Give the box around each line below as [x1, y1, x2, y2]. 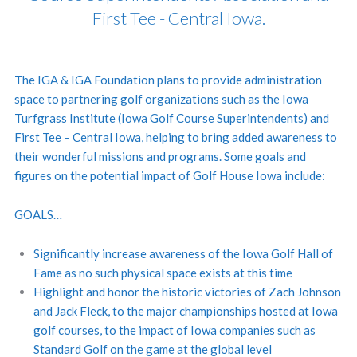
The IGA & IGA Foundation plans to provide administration [14, 73, 322, 87]
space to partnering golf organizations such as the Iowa [14, 92, 308, 106]
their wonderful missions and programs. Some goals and [14, 149, 306, 163]
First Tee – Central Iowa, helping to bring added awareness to [14, 130, 337, 144]
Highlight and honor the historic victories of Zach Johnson [33, 284, 341, 299]
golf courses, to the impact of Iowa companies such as [33, 323, 316, 337]
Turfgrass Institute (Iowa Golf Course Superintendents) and [14, 111, 329, 125]
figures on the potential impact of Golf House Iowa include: [14, 168, 325, 182]
